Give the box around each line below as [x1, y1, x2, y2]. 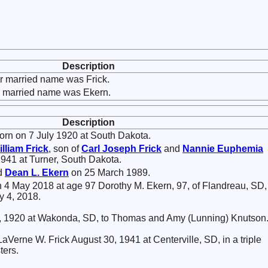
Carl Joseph [81, 144, 139, 154]
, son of [48, 144, 81, 154]
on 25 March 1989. [69, 167, 150, 178]
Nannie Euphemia [182, 144, 263, 154]
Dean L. [5, 167, 42, 178]
